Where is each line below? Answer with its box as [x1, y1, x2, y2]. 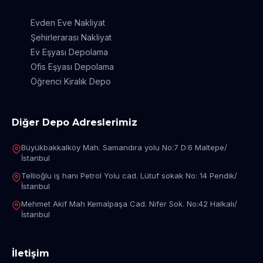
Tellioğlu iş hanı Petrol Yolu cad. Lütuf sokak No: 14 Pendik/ [21, 171, 237, 181]
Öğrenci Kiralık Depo [31, 76, 111, 87]
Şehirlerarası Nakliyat [31, 32, 112, 43]
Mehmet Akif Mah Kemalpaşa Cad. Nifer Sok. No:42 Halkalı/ [21, 199, 237, 209]
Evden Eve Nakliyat [31, 18, 105, 28]
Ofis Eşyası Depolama [31, 62, 114, 72]
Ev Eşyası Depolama [31, 47, 108, 58]
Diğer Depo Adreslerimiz [12, 117, 137, 129]
